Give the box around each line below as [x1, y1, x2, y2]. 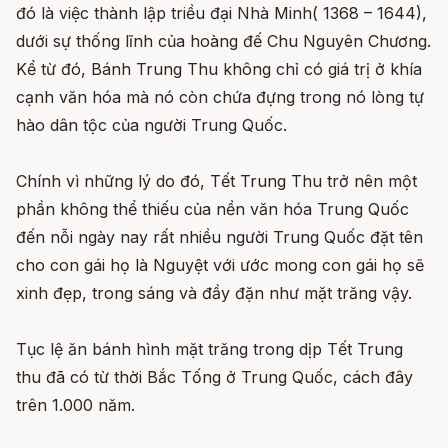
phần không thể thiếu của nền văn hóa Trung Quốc [16, 198, 409, 219]
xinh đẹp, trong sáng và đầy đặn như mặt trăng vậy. [16, 282, 412, 303]
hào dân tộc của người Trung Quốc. [16, 114, 287, 135]
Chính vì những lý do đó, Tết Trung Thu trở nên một [16, 170, 417, 191]
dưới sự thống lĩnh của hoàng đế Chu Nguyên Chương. [16, 30, 431, 51]
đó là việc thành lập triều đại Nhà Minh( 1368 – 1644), [16, 2, 427, 23]
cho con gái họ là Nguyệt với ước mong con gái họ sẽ [16, 254, 424, 275]
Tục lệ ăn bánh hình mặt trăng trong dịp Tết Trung [16, 338, 403, 359]
